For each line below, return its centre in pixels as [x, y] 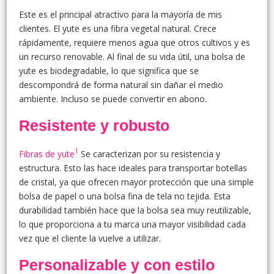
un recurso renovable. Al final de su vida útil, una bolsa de [132, 56]
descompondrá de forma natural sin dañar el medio [121, 84]
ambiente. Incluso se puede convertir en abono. [113, 98]
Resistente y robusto [94, 125]
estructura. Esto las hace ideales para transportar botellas [133, 168]
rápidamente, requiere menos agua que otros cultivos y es [135, 42]
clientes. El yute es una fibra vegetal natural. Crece [118, 28]
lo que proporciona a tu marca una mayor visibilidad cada [132, 224]
